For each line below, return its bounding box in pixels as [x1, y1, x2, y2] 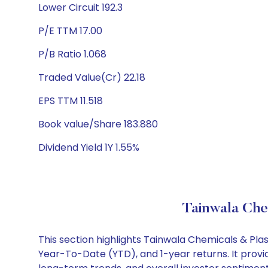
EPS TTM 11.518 [38, 94, 103, 108]
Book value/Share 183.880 [38, 117, 158, 131]
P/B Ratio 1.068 [38, 47, 106, 61]
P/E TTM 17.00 [38, 24, 102, 38]
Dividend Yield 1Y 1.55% [38, 141, 139, 154]
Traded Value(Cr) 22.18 [38, 71, 145, 84]
